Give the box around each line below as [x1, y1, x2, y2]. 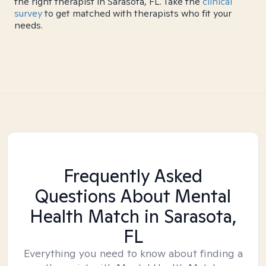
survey [14, 7, 42, 20]
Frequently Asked [64, 164, 202, 188]
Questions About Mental [35, 184, 231, 208]
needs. [14, 19, 43, 31]
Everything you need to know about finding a [23, 246, 243, 260]
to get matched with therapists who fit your [42, 7, 232, 20]
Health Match [29, 204, 140, 228]
